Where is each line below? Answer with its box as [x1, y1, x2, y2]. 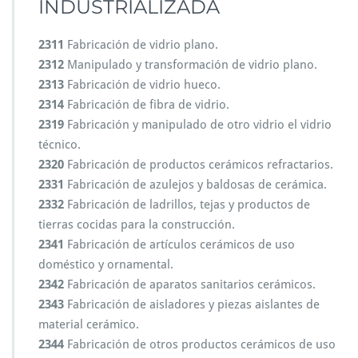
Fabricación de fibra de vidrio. [64, 97, 229, 112]
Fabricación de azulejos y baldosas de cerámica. [64, 177, 327, 192]
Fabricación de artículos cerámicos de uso [64, 237, 295, 252]
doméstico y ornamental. [38, 257, 173, 272]
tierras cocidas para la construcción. [38, 217, 235, 232]
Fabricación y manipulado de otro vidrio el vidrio [64, 117, 332, 132]
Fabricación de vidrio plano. [64, 38, 218, 52]
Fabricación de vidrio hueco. [64, 78, 221, 92]
